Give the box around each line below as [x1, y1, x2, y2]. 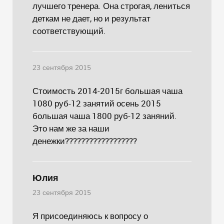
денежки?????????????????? [32, 135, 137, 146]
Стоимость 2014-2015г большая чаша [32, 85, 182, 96]
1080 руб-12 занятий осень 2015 [32, 97, 161, 109]
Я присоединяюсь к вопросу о [32, 210, 148, 221]
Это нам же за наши [32, 122, 109, 134]
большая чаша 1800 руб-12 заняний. [32, 110, 177, 121]
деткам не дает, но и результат [32, 12, 150, 24]
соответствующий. [32, 25, 106, 36]
